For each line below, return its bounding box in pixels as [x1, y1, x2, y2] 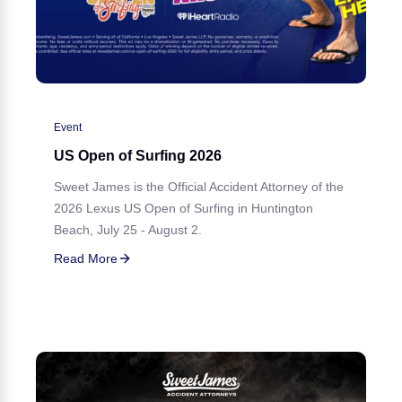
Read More [54, 250, 118, 266]
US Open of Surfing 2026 [54, 147, 222, 163]
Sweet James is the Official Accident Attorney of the [54, 179, 344, 194]
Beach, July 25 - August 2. [54, 222, 202, 237]
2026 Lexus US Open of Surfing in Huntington [54, 200, 313, 215]
